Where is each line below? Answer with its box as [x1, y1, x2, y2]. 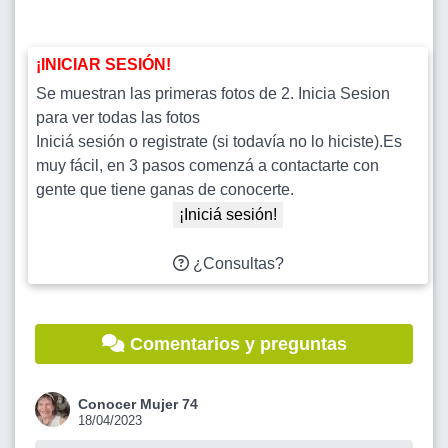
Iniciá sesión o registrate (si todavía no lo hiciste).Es [36, 133, 402, 151]
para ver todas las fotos [36, 109, 200, 127]
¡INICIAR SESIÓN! [36, 56, 171, 74]
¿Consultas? [188, 255, 284, 273]
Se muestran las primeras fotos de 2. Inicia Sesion [36, 85, 390, 103]
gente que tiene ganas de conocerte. [36, 181, 294, 199]
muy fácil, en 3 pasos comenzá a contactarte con [36, 157, 379, 175]
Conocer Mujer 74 [78, 396, 198, 413]
